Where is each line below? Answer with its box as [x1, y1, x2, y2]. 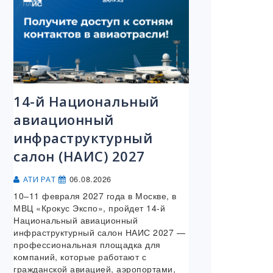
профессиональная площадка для [13, 238, 161, 251]
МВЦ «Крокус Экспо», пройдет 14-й [13, 202, 165, 214]
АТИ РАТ [23, 174, 55, 185]
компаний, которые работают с [13, 250, 146, 263]
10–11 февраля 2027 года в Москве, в [13, 190, 177, 202]
